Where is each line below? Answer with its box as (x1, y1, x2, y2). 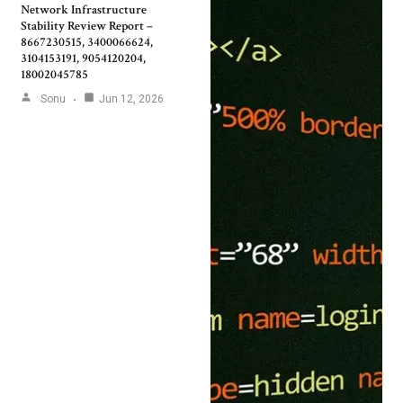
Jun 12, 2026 (99, 93, 164, 106)
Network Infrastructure (21, 2, 147, 19)
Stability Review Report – (21, 18, 153, 35)
